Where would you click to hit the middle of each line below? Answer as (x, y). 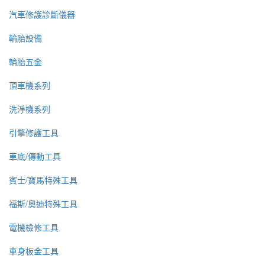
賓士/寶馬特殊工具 (43, 180)
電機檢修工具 (34, 227)
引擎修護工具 (34, 133)
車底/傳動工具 (35, 156)
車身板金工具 (34, 251)
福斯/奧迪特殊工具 (43, 204)
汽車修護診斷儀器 (42, 14)
